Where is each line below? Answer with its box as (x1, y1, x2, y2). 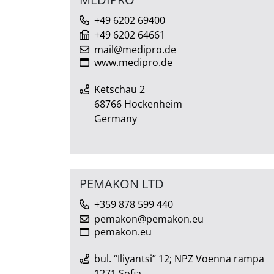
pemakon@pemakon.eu (94, 212, 204, 226)
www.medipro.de (94, 55, 172, 69)
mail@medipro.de (94, 42, 176, 56)
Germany (94, 111, 137, 125)
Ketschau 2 (94, 82, 145, 96)
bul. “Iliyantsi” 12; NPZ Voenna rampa (94, 251, 264, 265)
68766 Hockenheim (94, 97, 182, 111)
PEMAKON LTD (80, 175, 164, 192)
